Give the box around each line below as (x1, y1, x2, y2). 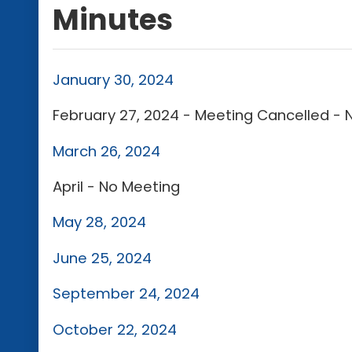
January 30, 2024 (53, 69, 178, 90)
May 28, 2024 (53, 212, 147, 233)
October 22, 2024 (53, 319, 178, 339)
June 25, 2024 (53, 247, 152, 268)
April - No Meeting (53, 177, 181, 197)
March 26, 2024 (53, 141, 165, 161)
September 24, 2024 (53, 284, 200, 304)
